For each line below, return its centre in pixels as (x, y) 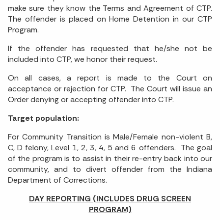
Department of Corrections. (57, 180)
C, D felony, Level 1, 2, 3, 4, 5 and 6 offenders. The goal (110, 148)
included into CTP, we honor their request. (82, 59)
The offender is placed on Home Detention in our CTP (110, 19)
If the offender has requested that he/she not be (110, 49)
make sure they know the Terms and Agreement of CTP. (110, 8)
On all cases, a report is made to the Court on (110, 78)
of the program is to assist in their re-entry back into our (110, 159)
